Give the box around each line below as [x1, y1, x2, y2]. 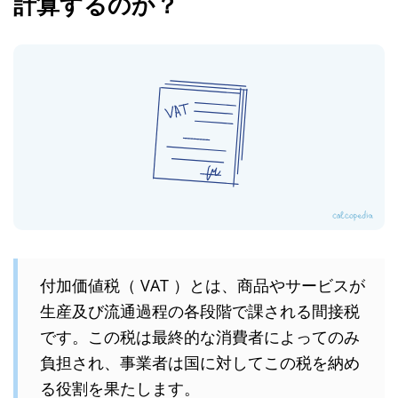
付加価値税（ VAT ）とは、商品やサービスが [40, 274, 365, 296]
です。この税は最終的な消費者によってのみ [40, 325, 360, 347]
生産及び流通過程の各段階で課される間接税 [40, 299, 360, 322]
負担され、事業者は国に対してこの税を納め [40, 351, 360, 373]
